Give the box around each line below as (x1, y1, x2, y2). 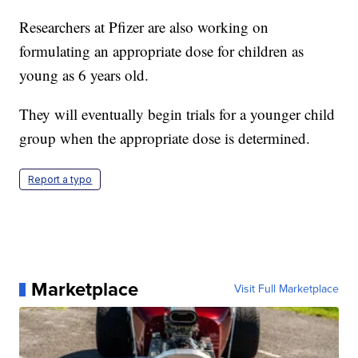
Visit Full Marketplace (233, 280, 339, 298)
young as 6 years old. (19, 65, 149, 86)
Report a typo (28, 173, 93, 186)
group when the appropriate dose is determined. (19, 128, 311, 149)
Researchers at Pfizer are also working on (19, 17, 269, 38)
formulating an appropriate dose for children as (19, 41, 304, 62)
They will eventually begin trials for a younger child (19, 104, 336, 125)
